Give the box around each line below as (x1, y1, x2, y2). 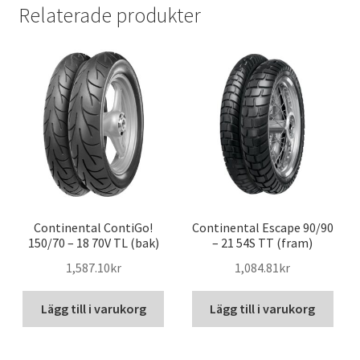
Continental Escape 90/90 (191, 219, 333, 236)
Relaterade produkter (18, 2, 201, 29)
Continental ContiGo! (34, 219, 153, 236)
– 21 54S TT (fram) (212, 235, 313, 252)
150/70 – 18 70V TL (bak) (27, 235, 159, 252)
